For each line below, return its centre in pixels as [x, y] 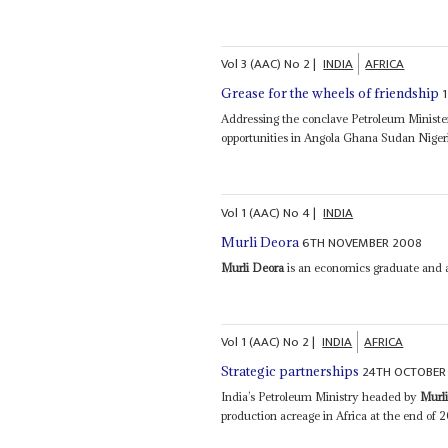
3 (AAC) [261, 64]
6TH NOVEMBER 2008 [362, 242]
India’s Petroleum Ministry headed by [321, 397]
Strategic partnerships [290, 371]
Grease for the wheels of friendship [330, 93]
